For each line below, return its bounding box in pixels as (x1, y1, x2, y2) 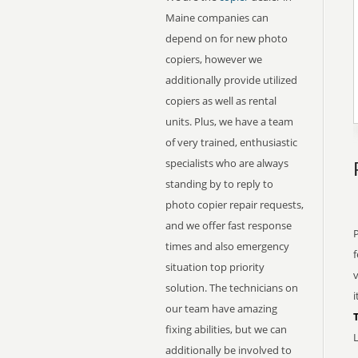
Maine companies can (165, 10, 268, 25)
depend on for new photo (165, 31, 288, 46)
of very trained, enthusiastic (165, 135, 297, 149)
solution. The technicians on (165, 280, 298, 295)
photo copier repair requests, (165, 197, 304, 212)
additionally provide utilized (165, 73, 297, 87)
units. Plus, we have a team (165, 114, 293, 129)
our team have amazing (165, 301, 277, 316)
